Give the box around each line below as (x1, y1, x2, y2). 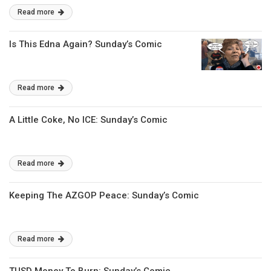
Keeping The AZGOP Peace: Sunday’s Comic (9, 190, 199, 201)
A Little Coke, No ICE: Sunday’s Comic (9, 114, 168, 125)
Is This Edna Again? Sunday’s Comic (9, 39, 162, 50)
